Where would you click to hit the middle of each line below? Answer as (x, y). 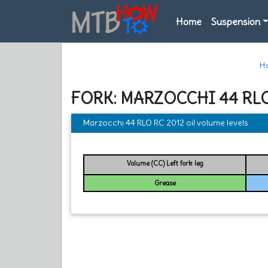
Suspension (236, 21)
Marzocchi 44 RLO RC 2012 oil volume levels (166, 122)
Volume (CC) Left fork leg (165, 163)
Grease (165, 183)
